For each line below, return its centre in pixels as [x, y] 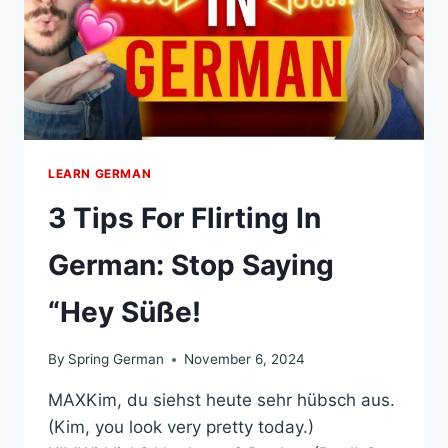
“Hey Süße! [124, 311]
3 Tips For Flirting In [184, 217]
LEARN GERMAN [100, 173]
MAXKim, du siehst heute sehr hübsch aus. [221, 400]
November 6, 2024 [245, 359]
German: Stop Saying [191, 264]
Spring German [116, 359]
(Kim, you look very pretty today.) [181, 427]
